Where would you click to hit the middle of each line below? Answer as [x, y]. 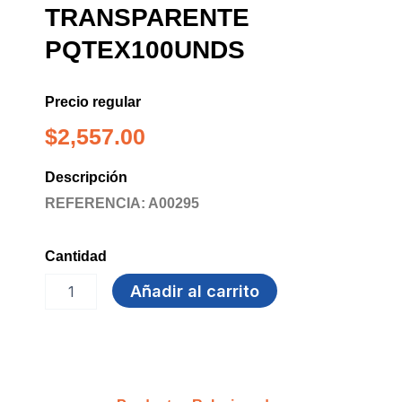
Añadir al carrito [194, 290]
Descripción [86, 176]
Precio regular [93, 101]
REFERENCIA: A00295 [122, 202]
